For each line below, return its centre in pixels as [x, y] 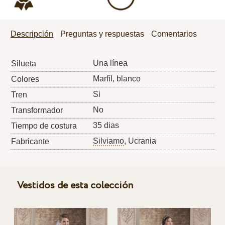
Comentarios [174, 34]
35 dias [106, 125]
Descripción [32, 34]
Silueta [24, 63]
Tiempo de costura [44, 126]
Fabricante [30, 141]
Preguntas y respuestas [102, 34]
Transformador [37, 110]
